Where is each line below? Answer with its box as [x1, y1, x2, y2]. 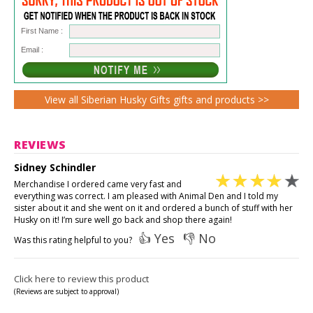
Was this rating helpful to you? [14, 233, 138, 246]
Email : [21, 45, 43, 54]
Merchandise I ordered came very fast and [14, 177, 182, 190]
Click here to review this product [14, 272, 149, 285]
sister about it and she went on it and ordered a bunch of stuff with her [14, 201, 293, 214]
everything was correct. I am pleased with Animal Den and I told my [14, 189, 278, 202]
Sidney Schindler [14, 160, 96, 174]
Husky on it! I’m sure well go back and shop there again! [14, 213, 232, 226]
